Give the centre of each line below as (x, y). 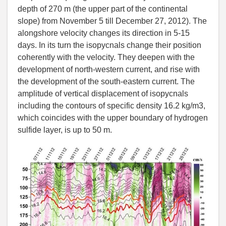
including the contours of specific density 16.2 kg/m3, (111, 106)
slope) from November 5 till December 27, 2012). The (112, 21)
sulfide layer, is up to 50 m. (65, 130)
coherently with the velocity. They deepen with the (106, 58)
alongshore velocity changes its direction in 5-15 (104, 33)
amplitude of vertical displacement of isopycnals (103, 94)
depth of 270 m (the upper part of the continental (103, 9)
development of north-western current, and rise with (109, 70)
